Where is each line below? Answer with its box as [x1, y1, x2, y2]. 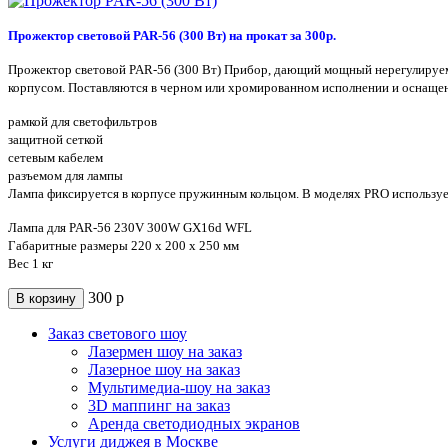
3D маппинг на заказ [88, 396, 230, 414]
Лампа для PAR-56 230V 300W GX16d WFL [8, 220, 252, 235]
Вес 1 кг [8, 256, 53, 271]
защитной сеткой [8, 132, 103, 147]
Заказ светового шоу [48, 324, 187, 342]
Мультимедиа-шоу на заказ [88, 378, 270, 396]
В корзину [16, 290, 76, 306]
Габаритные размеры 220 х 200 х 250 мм [8, 238, 239, 253]
